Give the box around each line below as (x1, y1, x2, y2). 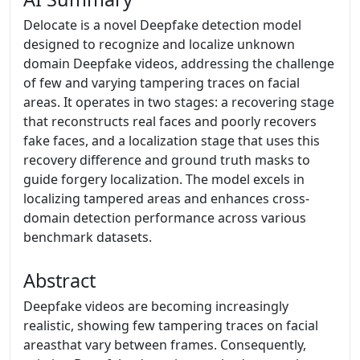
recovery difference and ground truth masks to (23, 151, 310, 169)
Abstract (23, 268, 96, 293)
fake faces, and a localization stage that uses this (23, 132, 320, 149)
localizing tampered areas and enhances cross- (23, 190, 309, 207)
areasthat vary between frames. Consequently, (23, 336, 306, 354)
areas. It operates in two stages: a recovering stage (23, 93, 334, 111)
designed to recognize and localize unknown (23, 35, 295, 53)
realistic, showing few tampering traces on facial (23, 317, 318, 334)
